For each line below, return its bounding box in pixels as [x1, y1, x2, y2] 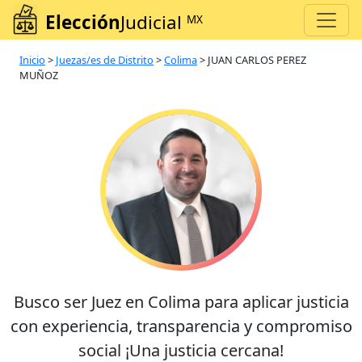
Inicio [19, 53, 45, 68]
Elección [45, 10, 120, 36]
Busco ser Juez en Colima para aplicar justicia [13, 291, 349, 314]
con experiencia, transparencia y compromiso [10, 315, 352, 338]
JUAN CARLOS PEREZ [208, 53, 306, 68]
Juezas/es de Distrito [56, 53, 154, 68]
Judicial [120, 10, 187, 36]
